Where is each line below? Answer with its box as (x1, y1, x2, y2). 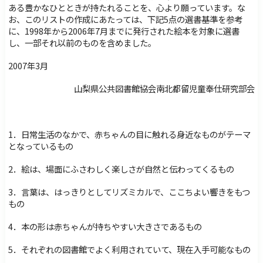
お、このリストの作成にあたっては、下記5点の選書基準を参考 (8, 12, 242, 25)
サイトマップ (50, 18, 100, 31)
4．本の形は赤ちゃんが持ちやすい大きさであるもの (8, 220, 202, 232)
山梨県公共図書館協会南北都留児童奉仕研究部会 (74, 82, 255, 95)
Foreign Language (159, 18, 232, 31)
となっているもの (8, 139, 73, 152)
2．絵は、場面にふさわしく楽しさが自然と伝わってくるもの (8, 162, 234, 175)
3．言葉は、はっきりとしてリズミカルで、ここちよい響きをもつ (8, 185, 250, 198)
